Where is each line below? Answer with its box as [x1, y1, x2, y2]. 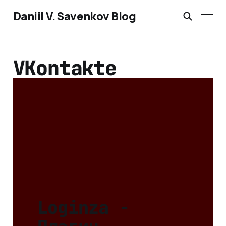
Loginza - [37, 196, 130, 220]
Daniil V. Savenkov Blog [13, 9, 136, 24]
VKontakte [13, 54, 117, 82]
